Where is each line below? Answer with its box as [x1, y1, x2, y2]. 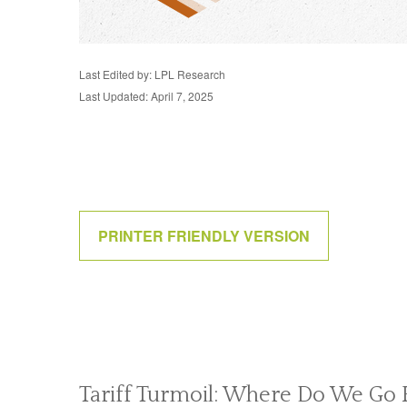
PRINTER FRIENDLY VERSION [98, 225, 310, 246]
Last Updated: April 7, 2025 [79, 88, 213, 104]
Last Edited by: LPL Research [79, 66, 225, 82]
